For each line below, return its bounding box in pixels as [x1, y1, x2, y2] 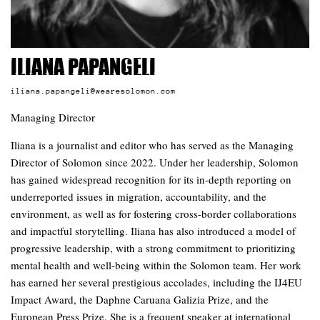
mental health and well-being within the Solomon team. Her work [11, 257, 301, 272]
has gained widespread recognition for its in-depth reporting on [11, 171, 291, 186]
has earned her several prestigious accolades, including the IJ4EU [11, 274, 302, 289]
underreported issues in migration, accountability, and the [11, 189, 266, 204]
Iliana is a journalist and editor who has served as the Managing [11, 137, 294, 152]
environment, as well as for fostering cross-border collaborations [11, 206, 296, 221]
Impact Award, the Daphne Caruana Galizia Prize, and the [11, 291, 269, 306]
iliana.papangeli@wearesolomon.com [11, 86, 176, 95]
